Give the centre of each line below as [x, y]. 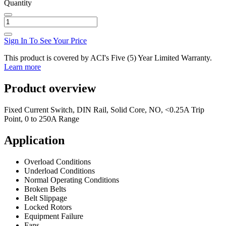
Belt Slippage [46, 198]
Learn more [22, 67]
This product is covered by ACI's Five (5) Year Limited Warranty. [108, 58]
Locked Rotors [48, 207]
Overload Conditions [58, 161]
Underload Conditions [60, 171]
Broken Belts [45, 189]
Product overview [50, 89]
